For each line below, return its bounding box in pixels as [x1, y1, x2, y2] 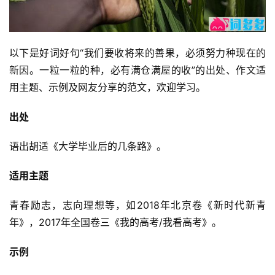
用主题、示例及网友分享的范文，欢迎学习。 [9, 80, 206, 93]
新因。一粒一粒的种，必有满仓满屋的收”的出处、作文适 [9, 63, 266, 76]
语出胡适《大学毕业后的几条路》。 [9, 139, 166, 152]
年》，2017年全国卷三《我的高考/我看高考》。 [9, 215, 222, 228]
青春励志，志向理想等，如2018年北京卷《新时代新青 [9, 198, 266, 211]
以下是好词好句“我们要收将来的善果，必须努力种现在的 [9, 46, 266, 59]
